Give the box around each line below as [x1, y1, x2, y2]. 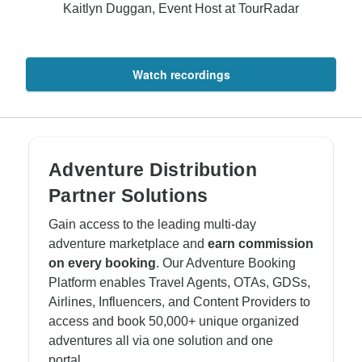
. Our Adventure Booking [156, 256, 296, 270]
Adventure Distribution [48, 159, 258, 180]
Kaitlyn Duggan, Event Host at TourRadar [63, 2, 299, 15]
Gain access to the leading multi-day [48, 217, 256, 231]
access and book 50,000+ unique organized [48, 314, 299, 328]
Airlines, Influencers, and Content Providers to [48, 295, 310, 309]
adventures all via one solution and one [48, 334, 273, 347]
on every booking [48, 256, 156, 270]
